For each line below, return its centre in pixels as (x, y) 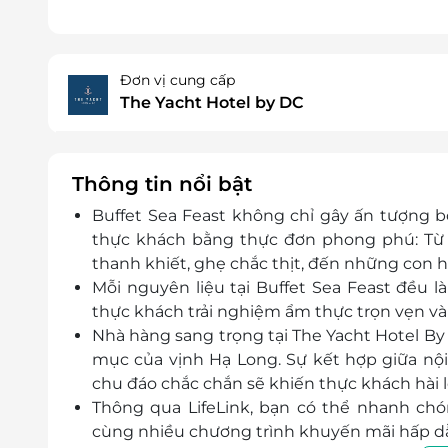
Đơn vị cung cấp (177, 80)
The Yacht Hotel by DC (211, 103)
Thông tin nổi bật (162, 184)
